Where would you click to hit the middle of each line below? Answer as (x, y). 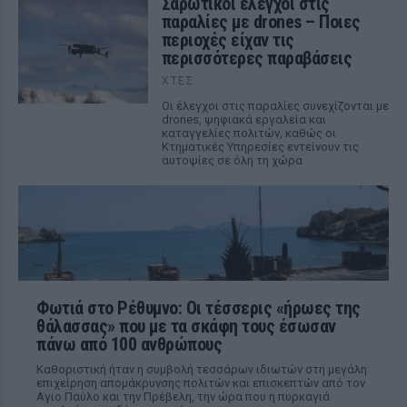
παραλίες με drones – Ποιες (261, 22)
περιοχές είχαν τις (228, 40)
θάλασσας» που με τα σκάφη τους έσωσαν (186, 326)
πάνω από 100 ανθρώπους (129, 344)
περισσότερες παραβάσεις (257, 58)
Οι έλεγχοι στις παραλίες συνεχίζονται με (275, 106)
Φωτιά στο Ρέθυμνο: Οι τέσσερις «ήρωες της (199, 308)
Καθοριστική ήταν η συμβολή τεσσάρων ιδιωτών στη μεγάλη (202, 369)
